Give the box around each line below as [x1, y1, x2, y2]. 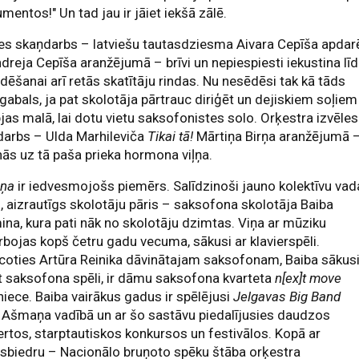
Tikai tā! [147, 128, 194, 144]
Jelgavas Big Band [233, 288, 341, 305]
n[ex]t [275, 270, 307, 286]
